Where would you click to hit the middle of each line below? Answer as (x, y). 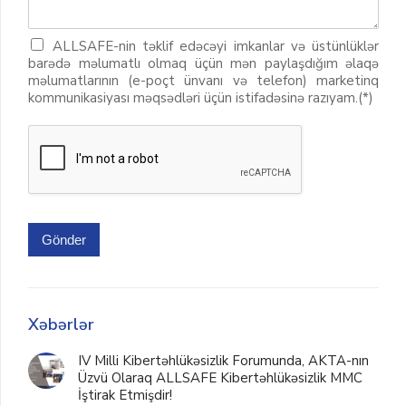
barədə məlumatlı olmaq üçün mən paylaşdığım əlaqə (203, 63)
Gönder (64, 240)
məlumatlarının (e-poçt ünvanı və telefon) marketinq (203, 81)
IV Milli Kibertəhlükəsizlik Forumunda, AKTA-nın (223, 361)
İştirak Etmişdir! (125, 395)
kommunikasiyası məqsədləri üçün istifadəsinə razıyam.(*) (201, 98)
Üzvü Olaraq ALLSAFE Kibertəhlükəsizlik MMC (220, 378)
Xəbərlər (61, 324)
